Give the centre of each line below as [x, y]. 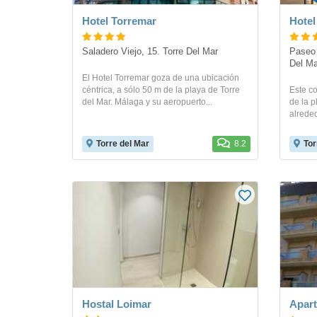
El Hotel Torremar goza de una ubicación [161, 78]
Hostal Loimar [117, 304]
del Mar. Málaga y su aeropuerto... [147, 102]
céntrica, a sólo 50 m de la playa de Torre [161, 90]
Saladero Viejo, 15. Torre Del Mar [150, 52]
